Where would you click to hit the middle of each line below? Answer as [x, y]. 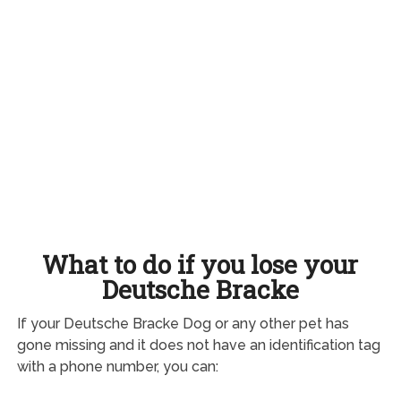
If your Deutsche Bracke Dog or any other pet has [183, 323]
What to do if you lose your [200, 264]
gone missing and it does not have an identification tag [198, 345]
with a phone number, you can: [117, 366]
